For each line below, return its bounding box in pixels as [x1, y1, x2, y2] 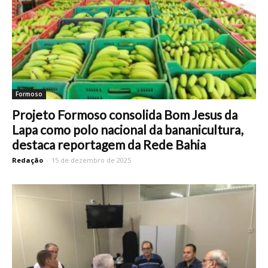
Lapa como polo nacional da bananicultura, [12, 122, 243, 138]
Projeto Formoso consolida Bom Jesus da [12, 107, 237, 123]
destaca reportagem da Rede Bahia [12, 137, 206, 153]
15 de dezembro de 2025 [51, 156, 131, 165]
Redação [12, 156, 43, 165]
